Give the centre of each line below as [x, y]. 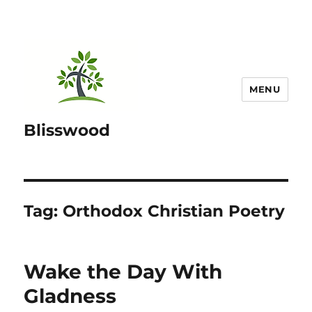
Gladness [70, 296]
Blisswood [67, 130]
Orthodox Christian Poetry [174, 211]
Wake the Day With [123, 272]
